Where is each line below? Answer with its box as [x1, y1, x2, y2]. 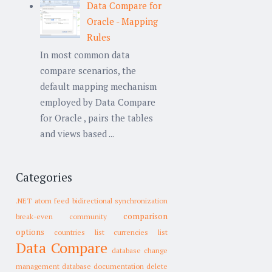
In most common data [40, 48, 130, 61]
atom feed [34, 196, 69, 206]
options [16, 226, 44, 238]
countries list [53, 228, 104, 237]
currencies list [114, 228, 168, 237]
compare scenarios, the [40, 64, 136, 76]
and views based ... [40, 127, 114, 140]
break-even [16, 212, 53, 222]
